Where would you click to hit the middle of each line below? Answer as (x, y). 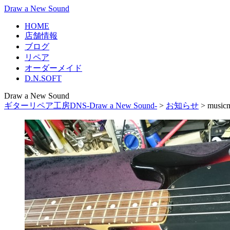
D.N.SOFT (43, 78)
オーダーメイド (53, 68)
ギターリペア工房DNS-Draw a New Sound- (81, 106)
